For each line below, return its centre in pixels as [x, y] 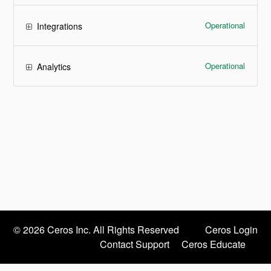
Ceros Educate [214, 244]
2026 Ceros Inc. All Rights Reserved [101, 230]
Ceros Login [231, 230]
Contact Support [135, 244]
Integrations [60, 26]
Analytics [54, 66]
